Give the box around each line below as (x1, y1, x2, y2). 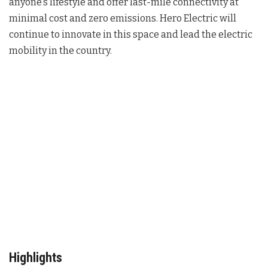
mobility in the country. (9, 45, 112, 57)
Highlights (9, 250, 62, 265)
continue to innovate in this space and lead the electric (9, 29, 252, 41)
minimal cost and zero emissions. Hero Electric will (9, 13, 236, 25)
